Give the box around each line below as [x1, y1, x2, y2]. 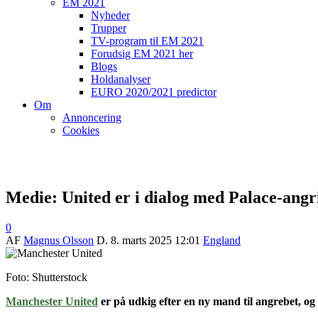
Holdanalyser [91, 73, 150, 85]
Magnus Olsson [23, 234, 94, 246]
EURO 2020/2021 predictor [91, 86, 216, 98]
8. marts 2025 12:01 [111, 234, 200, 246]
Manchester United [6, 295, 98, 307]
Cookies [62, 124, 99, 136]
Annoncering [62, 111, 121, 124]
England [203, 234, 241, 246]
